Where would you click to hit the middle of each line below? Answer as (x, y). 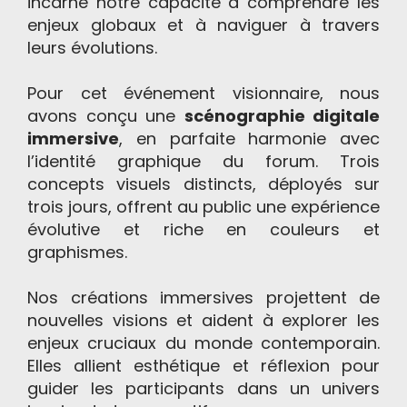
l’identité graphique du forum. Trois (203, 162)
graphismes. (77, 253)
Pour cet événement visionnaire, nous (203, 94)
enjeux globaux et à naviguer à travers (203, 25)
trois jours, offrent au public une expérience (203, 207)
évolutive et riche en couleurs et (203, 230)
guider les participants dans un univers (203, 389)
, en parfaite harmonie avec (249, 139)
